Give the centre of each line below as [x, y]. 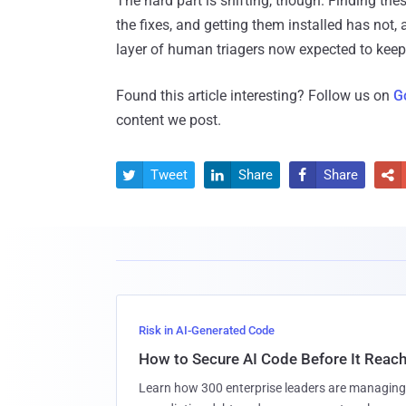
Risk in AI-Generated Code [207, 331]
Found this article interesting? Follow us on [255, 96]
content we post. [169, 121]
